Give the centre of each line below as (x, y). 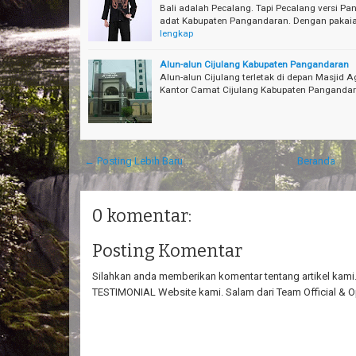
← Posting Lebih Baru (133, 161)
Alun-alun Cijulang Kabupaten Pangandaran (254, 64)
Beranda (316, 161)
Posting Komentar (167, 250)
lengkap (176, 33)
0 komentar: (142, 215)
